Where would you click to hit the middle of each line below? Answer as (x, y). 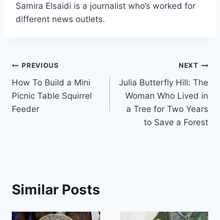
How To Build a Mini (51, 82)
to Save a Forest (176, 122)
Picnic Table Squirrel (52, 96)
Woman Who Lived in (167, 96)
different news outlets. (60, 19)
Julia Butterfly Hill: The (164, 82)
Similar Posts (56, 189)
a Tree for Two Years (167, 109)
